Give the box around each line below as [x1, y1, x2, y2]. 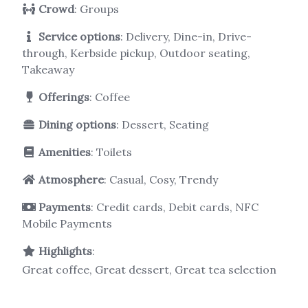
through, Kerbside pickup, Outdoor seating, [22, 45, 250, 60]
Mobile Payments [22, 216, 112, 230]
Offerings [38, 89, 89, 104]
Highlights [38, 243, 92, 258]
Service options [38, 29, 120, 43]
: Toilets [91, 144, 132, 159]
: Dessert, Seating [116, 117, 209, 131]
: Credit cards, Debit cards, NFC [91, 199, 258, 214]
